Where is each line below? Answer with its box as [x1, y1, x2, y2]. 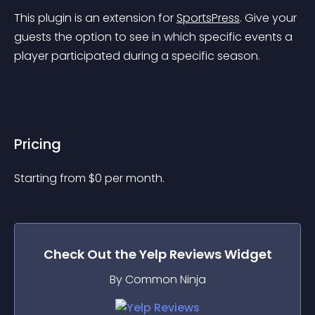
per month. [105, 170, 165, 186]
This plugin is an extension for [14, 10, 176, 26]
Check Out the [43, 245, 139, 263]
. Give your [240, 10, 300, 26]
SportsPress [176, 10, 240, 26]
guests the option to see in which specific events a [14, 29, 295, 45]
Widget [221, 245, 272, 263]
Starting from [14, 170, 89, 186]
